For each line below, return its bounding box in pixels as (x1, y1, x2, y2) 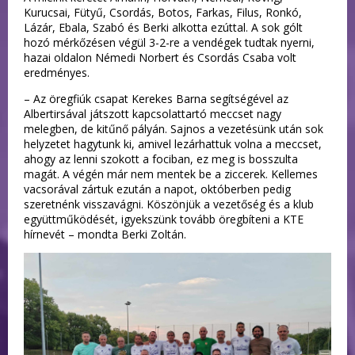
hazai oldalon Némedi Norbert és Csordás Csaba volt (24, 50, 296, 65)
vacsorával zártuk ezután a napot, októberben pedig (24, 181, 291, 197)
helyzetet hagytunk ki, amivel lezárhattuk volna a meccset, (24, 136, 322, 151)
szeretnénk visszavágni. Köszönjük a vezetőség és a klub (24, 197, 314, 212)
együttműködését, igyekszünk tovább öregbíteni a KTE (24, 212, 303, 227)
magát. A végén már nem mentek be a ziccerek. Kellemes (24, 166, 318, 181)
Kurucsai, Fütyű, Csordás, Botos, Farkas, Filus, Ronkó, (24, 5, 302, 20)
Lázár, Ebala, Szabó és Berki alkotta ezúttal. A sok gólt (24, 20, 303, 35)
